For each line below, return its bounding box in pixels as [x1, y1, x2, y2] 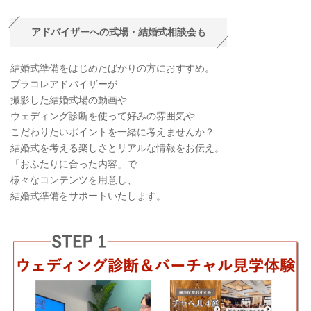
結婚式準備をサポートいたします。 [10, 190, 166, 201]
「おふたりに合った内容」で [10, 158, 137, 169]
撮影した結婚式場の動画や [10, 94, 127, 106]
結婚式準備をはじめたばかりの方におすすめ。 [10, 62, 215, 74]
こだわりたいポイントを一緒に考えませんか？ [10, 126, 215, 137]
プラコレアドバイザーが [10, 78, 117, 90]
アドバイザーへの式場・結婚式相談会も [31, 26, 206, 37]
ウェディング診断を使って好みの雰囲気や [10, 110, 195, 121]
